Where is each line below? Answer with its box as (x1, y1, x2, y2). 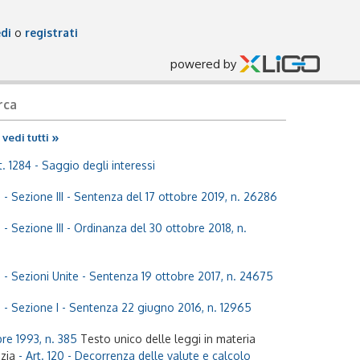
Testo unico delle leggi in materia (80, 332, 256, 346)
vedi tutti (2, 131, 51, 144)
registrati (25, 26, 78, 39)
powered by (170, 56, 239, 72)
